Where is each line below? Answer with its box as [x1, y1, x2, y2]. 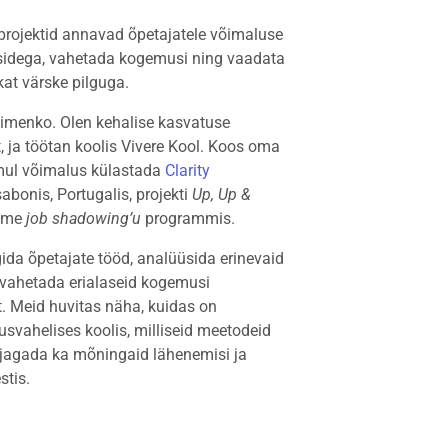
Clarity [165, 161, 211, 180]
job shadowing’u [26, 209, 142, 228]
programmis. [141, 209, 236, 228]
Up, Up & [192, 185, 252, 204]
